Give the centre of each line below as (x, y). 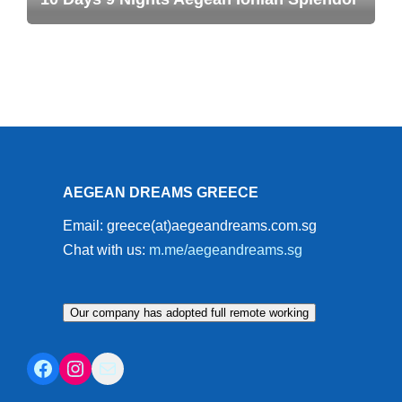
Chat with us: (106, 250)
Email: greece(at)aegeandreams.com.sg (190, 226)
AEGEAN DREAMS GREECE (161, 192)
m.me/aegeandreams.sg (226, 250)
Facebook (37, 367)
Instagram (73, 367)
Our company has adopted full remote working (189, 313)
